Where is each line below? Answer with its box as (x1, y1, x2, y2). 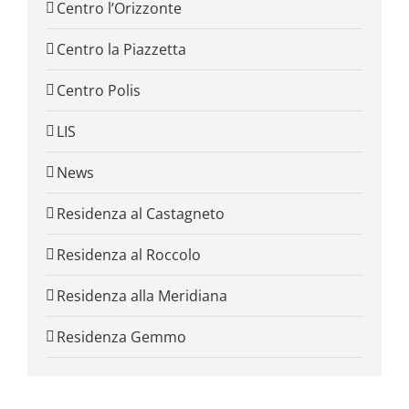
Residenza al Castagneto (57, 204, 225, 225)
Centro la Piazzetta (57, 39, 186, 60)
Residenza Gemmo (57, 327, 186, 348)
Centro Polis (57, 80, 141, 101)
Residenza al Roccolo (57, 245, 201, 266)
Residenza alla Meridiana (57, 286, 227, 307)
